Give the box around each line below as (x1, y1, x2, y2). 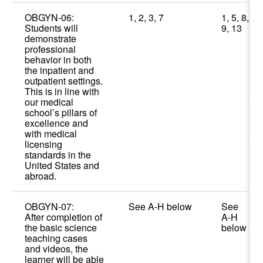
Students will (25, 21, 79, 35)
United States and (25, 159, 100, 173)
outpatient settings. (25, 74, 106, 88)
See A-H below (129, 200, 193, 214)
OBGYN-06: (25, 11, 77, 25)
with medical (25, 127, 77, 141)
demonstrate (25, 32, 77, 46)
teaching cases (25, 231, 88, 245)
